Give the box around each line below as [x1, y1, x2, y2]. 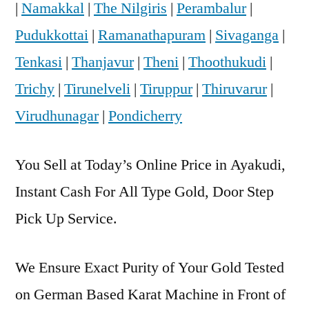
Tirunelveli [64, 79, 130, 99]
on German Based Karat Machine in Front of [15, 284, 286, 304]
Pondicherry [108, 106, 182, 126]
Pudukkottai [15, 25, 88, 45]
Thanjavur [72, 52, 134, 72]
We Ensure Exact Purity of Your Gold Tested [15, 257, 284, 277]
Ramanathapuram [98, 25, 206, 45]
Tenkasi [15, 52, 62, 72]
